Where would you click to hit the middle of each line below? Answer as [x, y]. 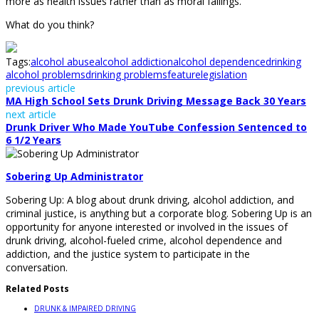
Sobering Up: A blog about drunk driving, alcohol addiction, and [150, 200]
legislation [224, 75]
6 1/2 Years [33, 140]
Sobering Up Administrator [74, 177]
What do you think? [50, 25]
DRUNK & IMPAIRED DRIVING [85, 309]
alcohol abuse [63, 62]
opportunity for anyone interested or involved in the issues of [147, 227]
